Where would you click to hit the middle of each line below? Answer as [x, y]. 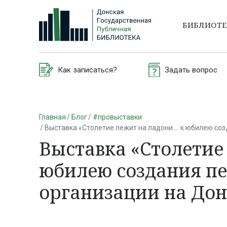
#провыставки [117, 117]
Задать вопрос [191, 70]
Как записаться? [87, 70]
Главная [52, 117]
